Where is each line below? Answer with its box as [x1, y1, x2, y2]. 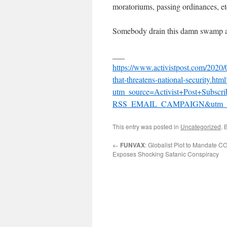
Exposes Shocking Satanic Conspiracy [112, 149, 219, 159]
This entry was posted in [112, 122, 180, 131]
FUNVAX [120, 140, 145, 150]
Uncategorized [180, 122, 221, 131]
